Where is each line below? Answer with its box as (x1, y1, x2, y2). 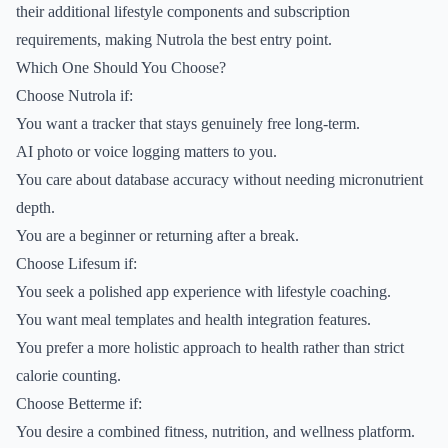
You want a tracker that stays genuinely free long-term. (16, 115, 360, 132)
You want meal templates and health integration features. (16, 311, 371, 328)
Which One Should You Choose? (16, 59, 226, 76)
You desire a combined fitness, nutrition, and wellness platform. (16, 423, 415, 440)
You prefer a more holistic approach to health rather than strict (16, 339, 404, 356)
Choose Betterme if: (16, 395, 142, 412)
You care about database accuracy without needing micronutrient (16, 171, 423, 188)
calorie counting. (16, 367, 121, 384)
